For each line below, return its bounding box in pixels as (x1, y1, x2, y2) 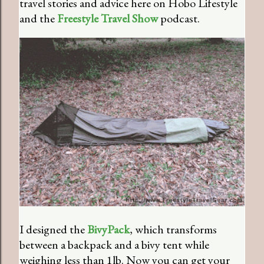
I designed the (19, 222, 87, 237)
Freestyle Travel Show (57, 10, 158, 26)
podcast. (158, 10, 200, 26)
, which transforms (130, 222, 217, 237)
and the (19, 10, 57, 26)
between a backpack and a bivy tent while (19, 237, 209, 253)
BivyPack (87, 222, 130, 237)
